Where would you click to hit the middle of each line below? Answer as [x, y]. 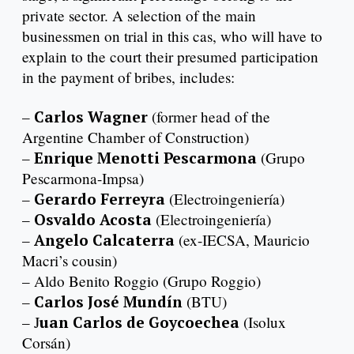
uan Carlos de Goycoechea [139, 322]
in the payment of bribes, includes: [128, 77]
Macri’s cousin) [70, 261]
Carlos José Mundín [108, 302]
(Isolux [263, 322]
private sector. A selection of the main [139, 16]
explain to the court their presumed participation [170, 57]
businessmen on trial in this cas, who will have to [172, 36]
